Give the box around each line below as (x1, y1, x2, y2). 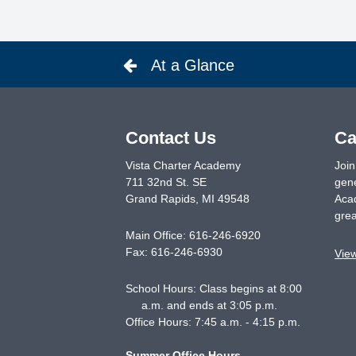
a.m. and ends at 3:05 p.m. (141, 299, 277, 311)
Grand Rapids (125, 192, 195, 205)
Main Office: (125, 229, 189, 242)
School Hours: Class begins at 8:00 (125, 282, 302, 295)
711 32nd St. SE (125, 176, 207, 188)
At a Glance (151, 56, 234, 74)
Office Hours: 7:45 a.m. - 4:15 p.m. (125, 315, 300, 328)
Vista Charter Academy (125, 159, 241, 172)
